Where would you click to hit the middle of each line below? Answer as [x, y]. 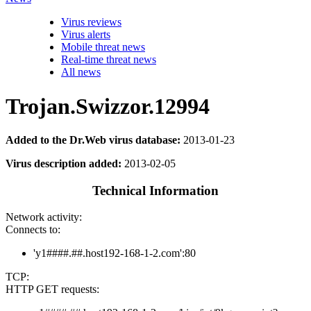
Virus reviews [91, 22]
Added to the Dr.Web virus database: [93, 140]
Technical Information [155, 190]
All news [81, 72]
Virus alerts [86, 35]
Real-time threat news [109, 60]
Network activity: [44, 217]
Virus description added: [64, 163]
